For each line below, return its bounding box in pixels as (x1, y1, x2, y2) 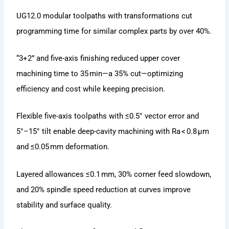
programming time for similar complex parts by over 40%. (16, 26, 212, 36)
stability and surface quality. (16, 200, 112, 210)
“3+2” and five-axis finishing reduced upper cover (16, 53, 180, 63)
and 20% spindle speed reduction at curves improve (16, 185, 191, 194)
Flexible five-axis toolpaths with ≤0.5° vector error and (16, 111, 199, 121)
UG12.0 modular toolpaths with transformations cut (16, 11, 193, 20)
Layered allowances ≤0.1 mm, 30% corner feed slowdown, (16, 169, 212, 179)
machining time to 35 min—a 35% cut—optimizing (16, 68, 184, 78)
